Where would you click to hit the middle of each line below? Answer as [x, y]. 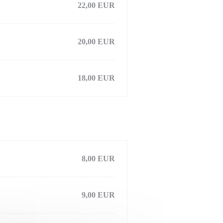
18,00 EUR [96, 78]
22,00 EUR [96, 5]
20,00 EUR [96, 42]
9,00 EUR [98, 195]
